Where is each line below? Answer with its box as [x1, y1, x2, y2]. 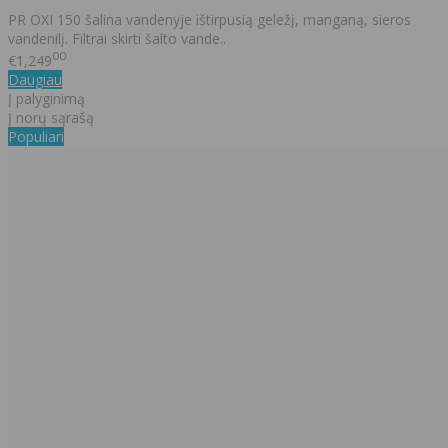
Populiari [8, 127, 64, 147]
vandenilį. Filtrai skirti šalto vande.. [8, 29, 226, 49]
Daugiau [8, 70, 62, 90]
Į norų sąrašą [8, 108, 94, 128]
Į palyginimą [8, 89, 85, 109]
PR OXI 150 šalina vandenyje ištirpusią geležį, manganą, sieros [8, 10, 411, 30]
